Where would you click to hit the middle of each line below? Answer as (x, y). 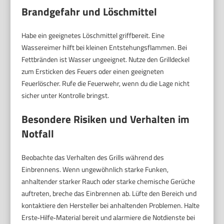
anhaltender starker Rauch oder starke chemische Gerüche (108, 181)
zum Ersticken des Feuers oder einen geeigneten (93, 71)
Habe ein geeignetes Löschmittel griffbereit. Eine (93, 35)
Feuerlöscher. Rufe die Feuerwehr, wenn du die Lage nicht (106, 83)
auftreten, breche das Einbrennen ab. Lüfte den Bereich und (109, 193)
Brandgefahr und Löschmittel (89, 11)
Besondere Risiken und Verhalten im (106, 119)
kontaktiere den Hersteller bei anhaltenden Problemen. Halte (111, 205)
